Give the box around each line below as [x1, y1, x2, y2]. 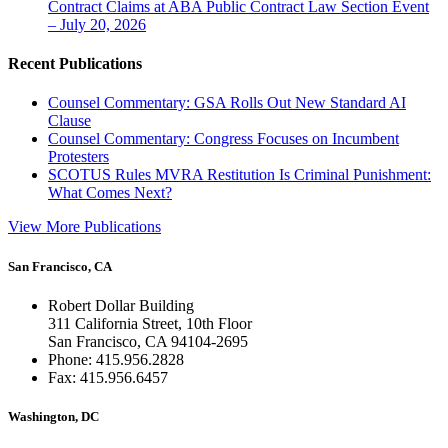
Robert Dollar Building [48, 296, 194, 314]
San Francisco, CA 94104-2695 [48, 332, 248, 350]
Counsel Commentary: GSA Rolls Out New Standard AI [48, 94, 406, 112]
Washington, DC [8, 408, 99, 424]
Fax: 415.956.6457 [48, 368, 168, 386]
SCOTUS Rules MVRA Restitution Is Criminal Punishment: [48, 166, 431, 184]
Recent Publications [8, 55, 142, 73]
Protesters [48, 148, 109, 166]
